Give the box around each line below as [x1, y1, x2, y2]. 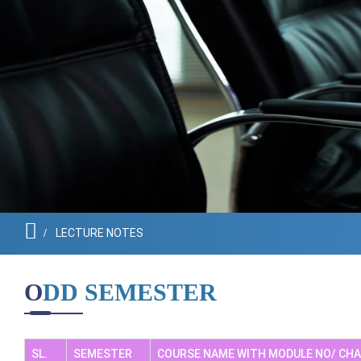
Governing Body [253, 23, 344, 36]
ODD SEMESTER [43, 279, 217, 305]
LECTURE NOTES [56, 226, 143, 239]
